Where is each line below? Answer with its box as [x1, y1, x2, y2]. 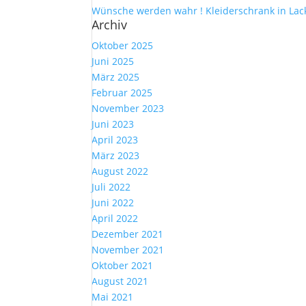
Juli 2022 [92, 180, 131, 194]
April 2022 [92, 212, 139, 225]
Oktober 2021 [92, 259, 154, 273]
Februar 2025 [92, 86, 153, 100]
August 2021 [92, 275, 149, 288]
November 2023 [92, 102, 165, 115]
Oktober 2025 [92, 39, 154, 53]
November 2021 [92, 243, 165, 257]
